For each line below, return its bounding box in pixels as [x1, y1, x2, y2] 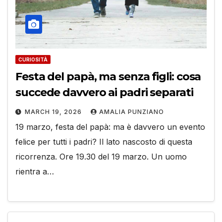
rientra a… [15, 166, 54, 176]
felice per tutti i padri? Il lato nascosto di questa [15, 136, 192, 147]
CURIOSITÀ [18, 56, 48, 62]
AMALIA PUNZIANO [99, 108, 164, 115]
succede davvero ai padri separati [15, 85, 193, 99]
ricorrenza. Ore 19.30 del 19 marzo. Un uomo [15, 151, 187, 162]
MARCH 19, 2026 [25, 108, 84, 115]
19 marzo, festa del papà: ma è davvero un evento [15, 121, 205, 132]
